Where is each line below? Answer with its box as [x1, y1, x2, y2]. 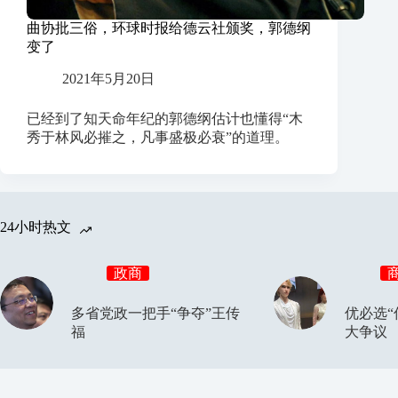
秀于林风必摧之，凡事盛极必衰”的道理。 [27, 129, 289, 145]
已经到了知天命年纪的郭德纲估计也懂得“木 [27, 110, 303, 126]
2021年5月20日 [62, 70, 155, 86]
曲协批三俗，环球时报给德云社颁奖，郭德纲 [27, 20, 311, 36]
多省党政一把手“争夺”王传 [71, 305, 240, 321]
